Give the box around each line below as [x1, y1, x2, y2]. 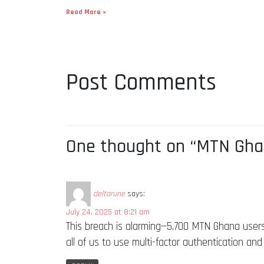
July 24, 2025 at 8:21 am [66, 206, 150, 217]
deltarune [93, 188, 125, 199]
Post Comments [66, 67, 216, 98]
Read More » [66, 7, 106, 16]
